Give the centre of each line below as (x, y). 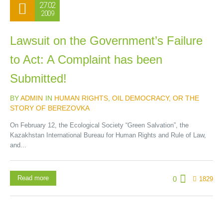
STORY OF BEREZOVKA (50, 108)
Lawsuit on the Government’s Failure (106, 41)
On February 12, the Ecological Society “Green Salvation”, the (99, 125)
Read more (33, 178)
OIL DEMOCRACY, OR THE (156, 98)
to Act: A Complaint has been (86, 59)
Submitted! (38, 78)
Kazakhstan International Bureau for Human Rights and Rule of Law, (108, 135)
